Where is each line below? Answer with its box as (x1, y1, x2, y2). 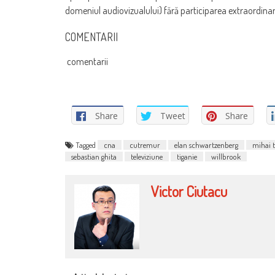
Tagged (76, 139, 98, 150)
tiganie (177, 151, 197, 161)
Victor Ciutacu (150, 181, 227, 201)
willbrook (211, 151, 241, 161)
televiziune (131, 151, 163, 161)
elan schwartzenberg (174, 139, 238, 150)
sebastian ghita (71, 151, 117, 161)
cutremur (130, 139, 160, 150)
